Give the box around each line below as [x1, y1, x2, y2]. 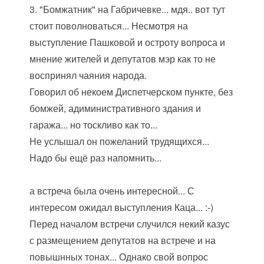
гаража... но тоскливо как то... [29, 118, 158, 131]
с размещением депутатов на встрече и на [29, 233, 216, 247]
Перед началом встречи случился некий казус [29, 217, 230, 230]
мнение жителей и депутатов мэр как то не [29, 52, 216, 65]
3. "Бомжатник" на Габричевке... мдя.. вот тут [29, 2, 226, 16]
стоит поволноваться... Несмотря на [29, 19, 189, 32]
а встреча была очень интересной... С [29, 184, 195, 197]
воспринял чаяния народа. [29, 68, 147, 82]
